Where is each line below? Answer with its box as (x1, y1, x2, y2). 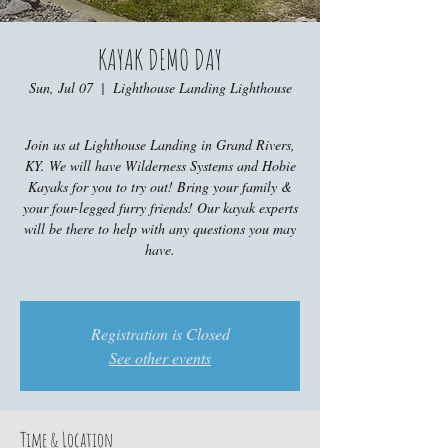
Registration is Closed (90, 323, 230, 344)
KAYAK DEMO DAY (98, 42, 222, 77)
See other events (109, 347, 211, 368)
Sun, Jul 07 (28, 78, 93, 97)
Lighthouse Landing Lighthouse (112, 78, 292, 97)
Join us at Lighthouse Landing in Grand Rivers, (25, 135, 295, 154)
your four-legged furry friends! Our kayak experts (22, 198, 298, 217)
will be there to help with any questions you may (24, 219, 296, 238)
